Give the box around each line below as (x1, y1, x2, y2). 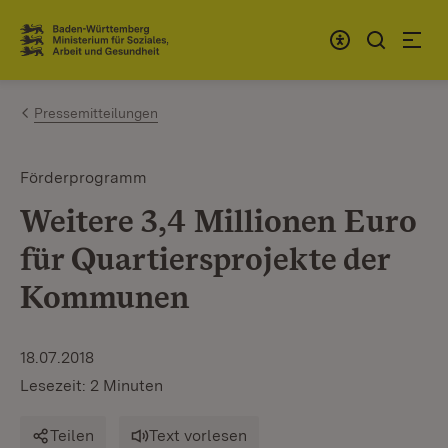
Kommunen (20, 277, 189, 316)
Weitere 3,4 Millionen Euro (20, 201, 416, 240)
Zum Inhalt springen (50, 21, 214, 42)
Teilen (50, 426, 94, 445)
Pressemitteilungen (34, 105, 158, 121)
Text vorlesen (149, 426, 247, 445)
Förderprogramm (20, 168, 147, 187)
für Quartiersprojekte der (20, 239, 390, 278)
